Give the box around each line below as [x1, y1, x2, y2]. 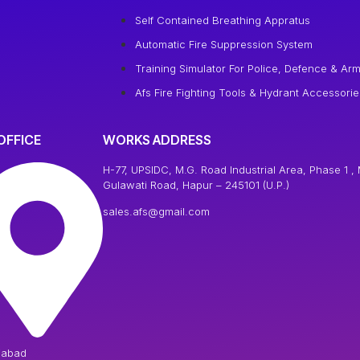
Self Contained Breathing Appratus [135, 13, 310, 27]
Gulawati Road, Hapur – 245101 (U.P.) [103, 178, 289, 191]
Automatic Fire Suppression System [135, 37, 313, 51]
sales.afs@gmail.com [103, 205, 210, 219]
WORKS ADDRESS [103, 131, 211, 148]
